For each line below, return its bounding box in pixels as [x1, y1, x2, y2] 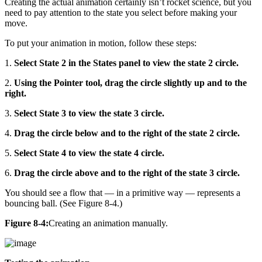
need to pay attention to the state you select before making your [5, 7, 237, 18]
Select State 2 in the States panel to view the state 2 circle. [14, 57, 239, 68]
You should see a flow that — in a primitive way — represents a [5, 187, 240, 198]
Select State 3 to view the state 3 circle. [14, 108, 164, 118]
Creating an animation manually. [49, 218, 168, 228]
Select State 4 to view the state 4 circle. [14, 147, 164, 158]
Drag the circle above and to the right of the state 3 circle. [14, 167, 240, 178]
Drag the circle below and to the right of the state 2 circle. [14, 127, 240, 138]
